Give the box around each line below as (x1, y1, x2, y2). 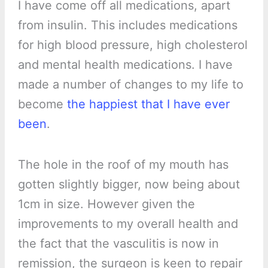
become (17, 96, 67, 111)
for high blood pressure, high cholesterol (17, 37, 248, 52)
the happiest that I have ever (66, 96, 230, 111)
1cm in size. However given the (17, 196, 195, 211)
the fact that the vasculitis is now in (17, 236, 219, 251)
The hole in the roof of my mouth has (17, 157, 229, 172)
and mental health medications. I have (17, 57, 233, 72)
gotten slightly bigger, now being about (17, 176, 240, 191)
